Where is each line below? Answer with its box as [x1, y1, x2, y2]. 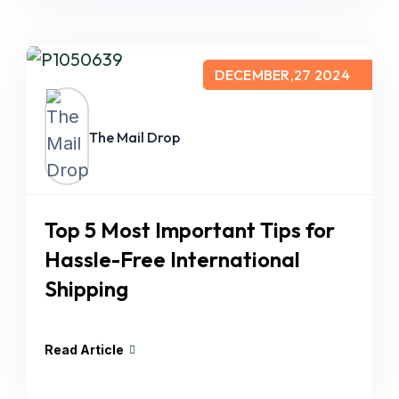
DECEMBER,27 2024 [214, 66, 350, 84]
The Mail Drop [89, 128, 180, 146]
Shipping [45, 275, 128, 302]
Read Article [45, 342, 124, 357]
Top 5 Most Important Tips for [45, 216, 335, 243]
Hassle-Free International [45, 246, 300, 273]
